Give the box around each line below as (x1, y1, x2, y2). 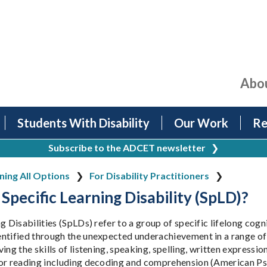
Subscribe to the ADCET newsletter (48, 142, 206, 154)
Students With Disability (17, 116, 150, 131)
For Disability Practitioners (89, 170, 209, 182)
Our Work (174, 116, 228, 131)
